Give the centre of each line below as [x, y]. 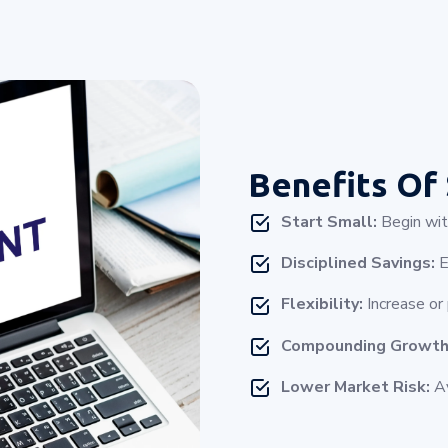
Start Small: [329, 222]
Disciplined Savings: [358, 263]
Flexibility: [322, 304]
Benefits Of [346, 184]
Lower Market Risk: [355, 386]
